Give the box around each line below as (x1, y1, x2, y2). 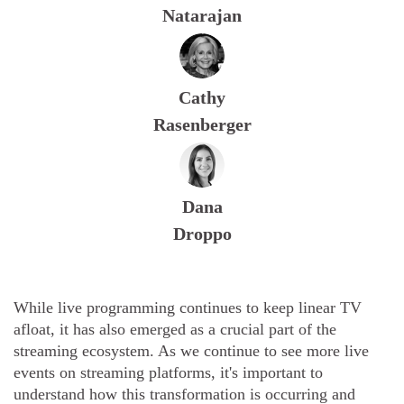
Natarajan (162, 5, 242, 26)
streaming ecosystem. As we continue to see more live (14, 342, 369, 361)
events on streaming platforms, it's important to (14, 363, 323, 382)
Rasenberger (152, 115, 252, 135)
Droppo (172, 224, 232, 244)
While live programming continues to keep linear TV (14, 298, 362, 317)
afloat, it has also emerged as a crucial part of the (14, 320, 336, 339)
